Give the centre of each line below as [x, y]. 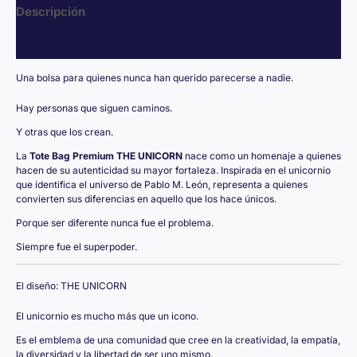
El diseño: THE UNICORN [71, 286]
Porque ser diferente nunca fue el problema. [115, 223]
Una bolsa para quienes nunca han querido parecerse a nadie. [155, 78]
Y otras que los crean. [65, 132]
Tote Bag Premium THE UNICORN [106, 156]
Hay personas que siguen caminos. [94, 108]
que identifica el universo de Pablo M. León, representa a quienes [162, 184]
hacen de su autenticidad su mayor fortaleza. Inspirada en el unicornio [173, 170]
